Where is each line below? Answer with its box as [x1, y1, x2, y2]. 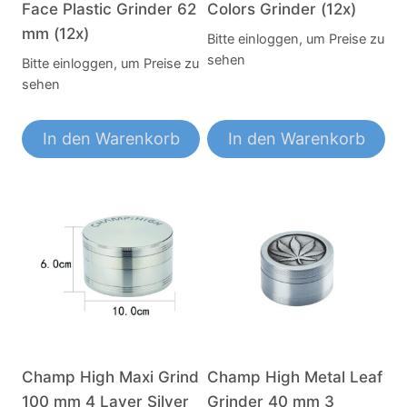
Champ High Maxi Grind [22, 368, 199, 387]
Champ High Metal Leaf [207, 368, 382, 387]
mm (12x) [22, 25, 89, 44]
